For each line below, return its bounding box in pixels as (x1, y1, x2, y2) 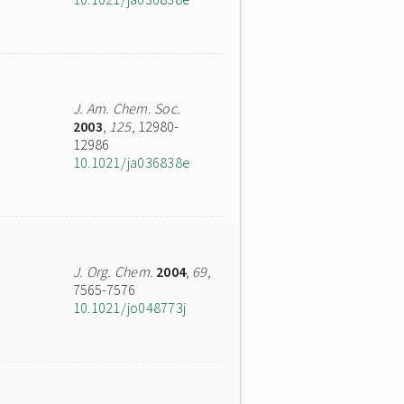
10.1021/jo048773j (73, 298, 187, 317)
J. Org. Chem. (73, 262, 154, 280)
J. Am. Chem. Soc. (73, 99, 181, 117)
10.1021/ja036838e (73, 153, 190, 171)
